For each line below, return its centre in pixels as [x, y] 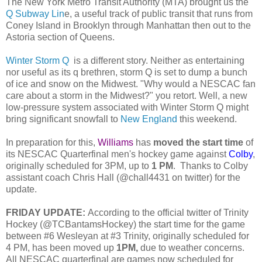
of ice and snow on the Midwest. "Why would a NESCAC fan [131, 84]
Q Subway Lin [35, 13]
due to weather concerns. [192, 247]
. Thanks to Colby [211, 166]
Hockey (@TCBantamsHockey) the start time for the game [125, 224]
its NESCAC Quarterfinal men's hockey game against [117, 154]
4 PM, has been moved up [61, 247]
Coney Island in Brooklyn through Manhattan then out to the [128, 25]
